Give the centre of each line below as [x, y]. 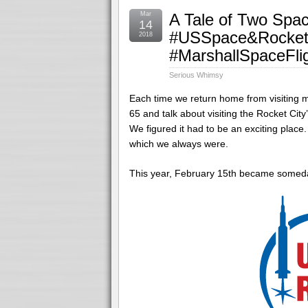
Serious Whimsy [196, 75]
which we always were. [179, 144]
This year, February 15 [179, 173]
